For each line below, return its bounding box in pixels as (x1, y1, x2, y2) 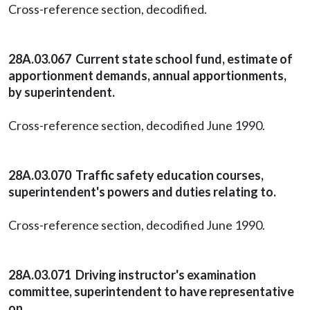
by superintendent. (8, 84, 115, 100)
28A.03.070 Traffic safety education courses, (8, 167, 264, 183)
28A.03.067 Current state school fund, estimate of (8, 51, 293, 66)
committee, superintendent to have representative (8, 284, 294, 299)
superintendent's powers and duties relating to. (8, 184, 276, 199)
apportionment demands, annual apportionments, (8, 68, 286, 83)
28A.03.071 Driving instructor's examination (8, 267, 256, 282)
